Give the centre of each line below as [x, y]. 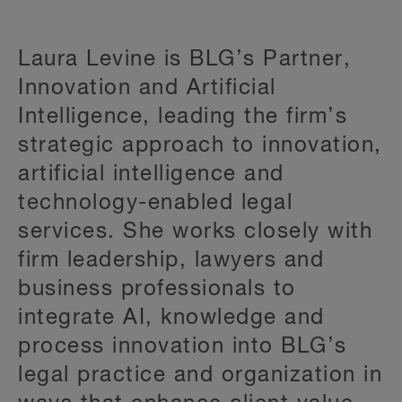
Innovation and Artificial [147, 87]
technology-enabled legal [155, 202]
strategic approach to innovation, [200, 145]
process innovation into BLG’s [183, 346]
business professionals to [157, 288]
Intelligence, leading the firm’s [183, 116]
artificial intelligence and [151, 174]
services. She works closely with [195, 231]
